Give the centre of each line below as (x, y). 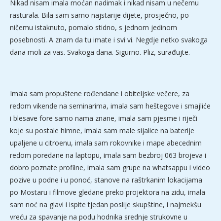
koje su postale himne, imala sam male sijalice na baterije (102, 131)
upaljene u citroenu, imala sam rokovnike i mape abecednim (106, 143)
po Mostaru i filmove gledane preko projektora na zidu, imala (108, 192)
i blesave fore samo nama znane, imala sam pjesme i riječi (104, 118)
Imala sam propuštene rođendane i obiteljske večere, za (100, 94)
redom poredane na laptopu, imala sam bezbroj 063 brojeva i (108, 155)
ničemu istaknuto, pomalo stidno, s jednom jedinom (93, 28)
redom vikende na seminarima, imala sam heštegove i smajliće (110, 106)
